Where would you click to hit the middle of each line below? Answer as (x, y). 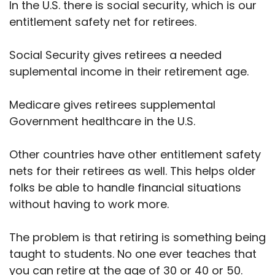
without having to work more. (91, 204)
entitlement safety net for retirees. (103, 21)
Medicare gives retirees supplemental (112, 104)
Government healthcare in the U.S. (102, 121)
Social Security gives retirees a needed (115, 55)
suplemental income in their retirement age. (129, 71)
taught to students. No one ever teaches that (133, 254)
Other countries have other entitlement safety (135, 154)
